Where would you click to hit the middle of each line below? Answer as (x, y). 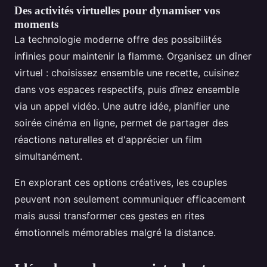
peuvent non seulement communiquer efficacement (130, 199)
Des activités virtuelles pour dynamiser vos (117, 11)
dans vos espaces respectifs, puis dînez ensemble (127, 90)
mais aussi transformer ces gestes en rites (109, 216)
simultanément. (48, 156)
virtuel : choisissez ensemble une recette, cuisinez (127, 73)
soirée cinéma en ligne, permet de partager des (121, 123)
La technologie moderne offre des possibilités (118, 40)
